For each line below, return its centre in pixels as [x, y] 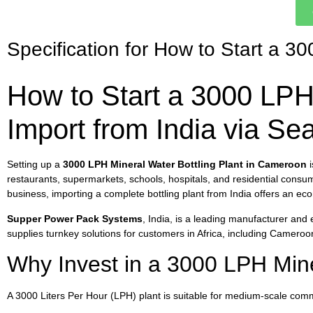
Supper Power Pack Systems [75, 218]
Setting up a [35, 165]
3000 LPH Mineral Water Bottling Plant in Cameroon [185, 165]
